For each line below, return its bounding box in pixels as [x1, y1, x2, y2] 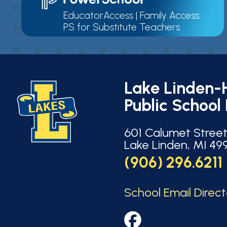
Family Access [140, 9, 199, 21]
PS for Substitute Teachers [63, 21, 180, 33]
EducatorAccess [63, 9, 133, 21]
